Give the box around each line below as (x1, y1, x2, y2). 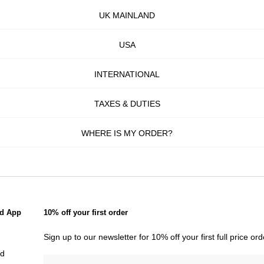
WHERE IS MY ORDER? (81, 128, 173, 138)
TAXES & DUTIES (94, 99, 160, 108)
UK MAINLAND (99, 11, 156, 20)
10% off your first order (43, 208, 128, 217)
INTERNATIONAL (94, 70, 160, 79)
